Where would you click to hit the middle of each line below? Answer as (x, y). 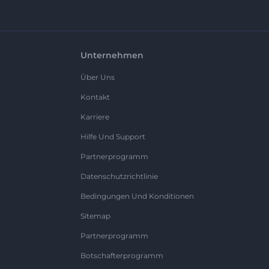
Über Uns (98, 77)
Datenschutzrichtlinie (119, 177)
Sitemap (95, 216)
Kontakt (95, 97)
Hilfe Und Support (113, 137)
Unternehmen (112, 56)
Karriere (95, 117)
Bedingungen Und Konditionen (137, 196)
